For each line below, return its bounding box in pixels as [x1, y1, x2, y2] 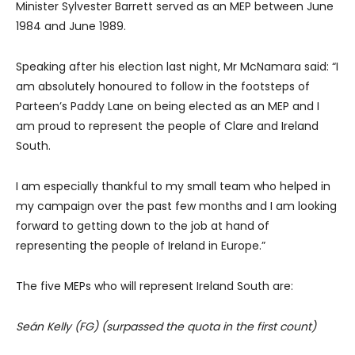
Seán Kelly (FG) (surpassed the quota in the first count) [16, 318, 316, 334]
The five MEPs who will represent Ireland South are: [16, 277, 293, 294]
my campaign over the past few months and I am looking [16, 197, 337, 214]
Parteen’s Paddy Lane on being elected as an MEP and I [16, 97, 319, 114]
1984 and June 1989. [16, 17, 126, 34]
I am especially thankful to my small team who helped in [16, 177, 330, 194]
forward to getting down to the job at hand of [16, 217, 269, 234]
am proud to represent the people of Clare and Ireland [16, 117, 319, 134]
